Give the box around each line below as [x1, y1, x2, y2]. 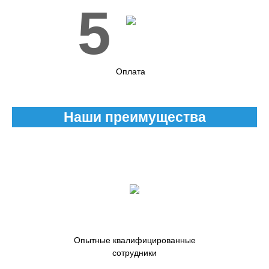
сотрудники [112, 248, 157, 258]
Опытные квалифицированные [73, 235, 196, 245]
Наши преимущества [63, 109, 206, 125]
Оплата [116, 67, 145, 76]
